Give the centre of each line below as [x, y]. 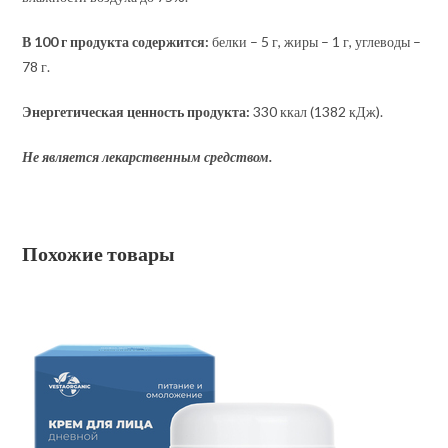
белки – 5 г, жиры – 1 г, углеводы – [315, 41]
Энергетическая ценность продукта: [136, 111]
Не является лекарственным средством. [147, 156]
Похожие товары [99, 253]
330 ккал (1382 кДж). [317, 111]
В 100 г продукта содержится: [116, 41]
